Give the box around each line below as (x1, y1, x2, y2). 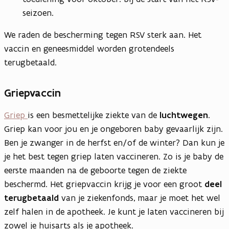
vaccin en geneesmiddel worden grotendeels (4, 43, 174, 55)
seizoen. (22, 7, 54, 19)
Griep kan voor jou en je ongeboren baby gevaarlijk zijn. (4, 123, 223, 135)
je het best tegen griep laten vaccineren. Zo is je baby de (4, 151, 223, 163)
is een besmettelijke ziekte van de (28, 109, 159, 121)
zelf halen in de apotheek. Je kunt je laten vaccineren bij (4, 206, 224, 218)
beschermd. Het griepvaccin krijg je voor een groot (4, 178, 204, 190)
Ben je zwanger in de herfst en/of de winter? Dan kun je (4, 137, 224, 149)
